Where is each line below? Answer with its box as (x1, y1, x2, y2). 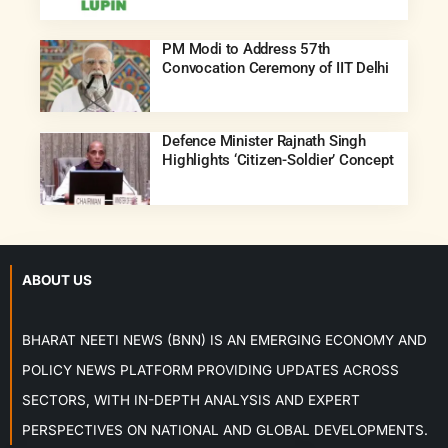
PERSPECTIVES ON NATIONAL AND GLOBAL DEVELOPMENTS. (22, 422, 428, 439)
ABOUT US (22, 272, 92, 289)
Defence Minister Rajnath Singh (162, 132, 366, 151)
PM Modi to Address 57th (162, 39, 331, 58)
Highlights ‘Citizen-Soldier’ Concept (162, 151, 394, 170)
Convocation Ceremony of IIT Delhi (162, 58, 389, 77)
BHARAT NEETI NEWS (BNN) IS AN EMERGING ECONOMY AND (22, 332, 427, 349)
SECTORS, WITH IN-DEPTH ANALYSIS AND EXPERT (22, 392, 360, 409)
